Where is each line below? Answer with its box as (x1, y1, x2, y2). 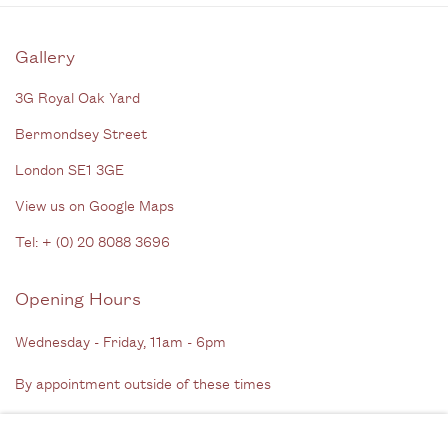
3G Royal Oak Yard (15, 85, 140, 107)
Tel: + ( (15, 229, 60, 251)
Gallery (15, 42, 270, 67)
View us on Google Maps (15, 193, 174, 215)
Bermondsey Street (15, 121, 147, 143)
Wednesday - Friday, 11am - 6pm (15, 329, 226, 351)
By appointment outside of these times (15, 371, 271, 393)
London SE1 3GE (15, 157, 124, 179)
